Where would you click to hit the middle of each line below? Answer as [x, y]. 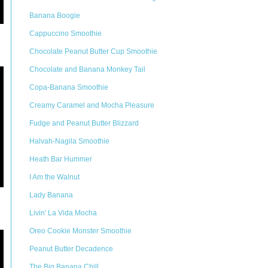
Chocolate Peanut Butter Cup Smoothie [93, 51]
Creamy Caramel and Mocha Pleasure [92, 105]
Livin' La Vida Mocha [63, 213]
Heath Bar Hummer [61, 159]
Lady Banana [51, 195]
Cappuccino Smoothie [66, 33]
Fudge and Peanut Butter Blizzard [84, 123]
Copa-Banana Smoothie [69, 87]
